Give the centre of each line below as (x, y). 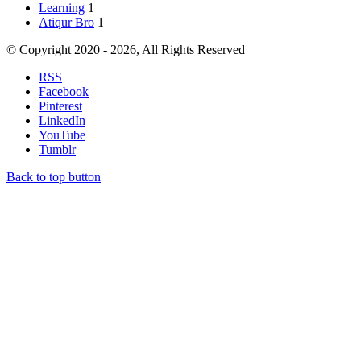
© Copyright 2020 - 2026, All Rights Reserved (126, 49)
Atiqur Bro (66, 22)
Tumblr (57, 149)
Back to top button (54, 176)
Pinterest (60, 106)
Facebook (64, 91)
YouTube (62, 135)
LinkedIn (62, 120)
